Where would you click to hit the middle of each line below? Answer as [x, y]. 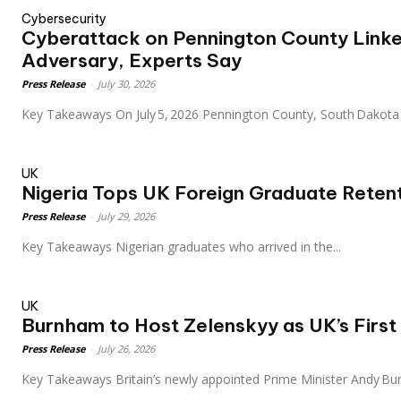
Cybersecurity [64, 19]
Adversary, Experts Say [132, 61]
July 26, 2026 [126, 349]
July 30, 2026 [126, 84]
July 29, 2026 [126, 217]
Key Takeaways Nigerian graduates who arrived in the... [228, 247]
